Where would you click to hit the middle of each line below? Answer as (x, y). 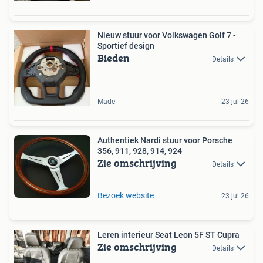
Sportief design (126, 45)
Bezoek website (126, 195)
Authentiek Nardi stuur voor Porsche (165, 140)
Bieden (114, 58)
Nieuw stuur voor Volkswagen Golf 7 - (167, 35)
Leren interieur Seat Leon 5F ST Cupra (168, 235)
